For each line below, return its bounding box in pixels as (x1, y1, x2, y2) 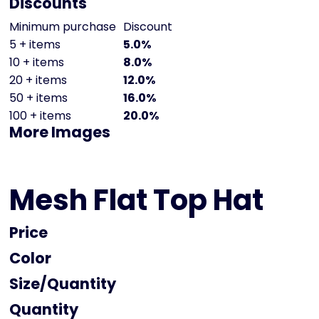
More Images (9, 122, 110, 143)
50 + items (9, 90, 68, 107)
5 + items (9, 36, 61, 53)
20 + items (9, 72, 67, 89)
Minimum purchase (9, 19, 116, 36)
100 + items (9, 108, 71, 125)
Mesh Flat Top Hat (9, 180, 263, 221)
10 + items (9, 54, 64, 71)
